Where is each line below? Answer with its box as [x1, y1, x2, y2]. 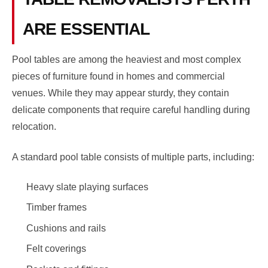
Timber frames [26, 202, 87, 213]
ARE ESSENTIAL [22, 20, 150, 39]
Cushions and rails [26, 223, 106, 233]
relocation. [12, 121, 56, 132]
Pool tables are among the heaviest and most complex [12, 54, 241, 65]
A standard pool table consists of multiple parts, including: [12, 151, 254, 162]
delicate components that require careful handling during [12, 105, 250, 115]
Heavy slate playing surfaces [26, 181, 148, 192]
